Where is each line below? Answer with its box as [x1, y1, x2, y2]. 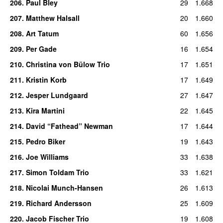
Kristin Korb [25, 74, 67, 85]
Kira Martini [25, 105, 65, 115]
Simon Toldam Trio [25, 167, 89, 177]
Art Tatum [25, 28, 59, 38]
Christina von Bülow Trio [25, 59, 110, 69]
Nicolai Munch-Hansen [25, 182, 103, 193]
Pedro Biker [25, 136, 65, 146]
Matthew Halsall [25, 12, 80, 23]
